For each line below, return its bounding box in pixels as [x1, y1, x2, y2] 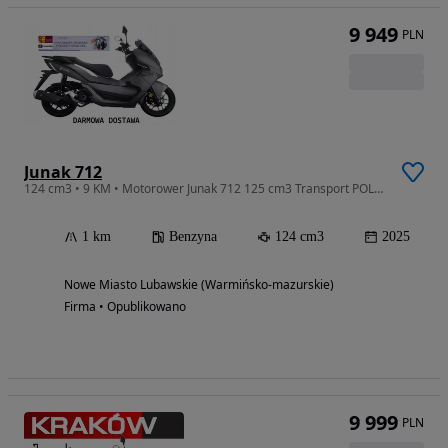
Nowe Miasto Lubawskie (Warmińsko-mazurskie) [64, 275, 334, 293]
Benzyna [169, 228, 217, 244]
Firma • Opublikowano [64, 297, 186, 315]
